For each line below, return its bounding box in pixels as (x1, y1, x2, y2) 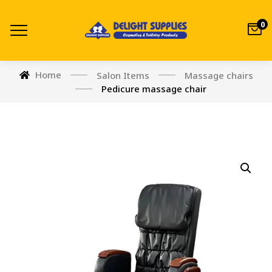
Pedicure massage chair (101, 83, 206, 95)
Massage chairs (184, 69, 253, 81)
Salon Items (96, 69, 149, 81)
